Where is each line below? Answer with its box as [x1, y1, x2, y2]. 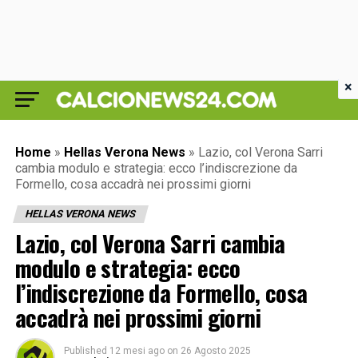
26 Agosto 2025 [180, 345, 251, 356]
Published [63, 345, 107, 356]
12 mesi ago [109, 345, 165, 356]
